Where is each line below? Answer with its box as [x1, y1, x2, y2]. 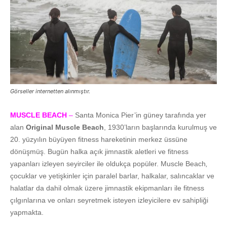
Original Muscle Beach [26, 123, 104, 131]
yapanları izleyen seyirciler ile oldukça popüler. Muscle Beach [10, 159, 206, 168]
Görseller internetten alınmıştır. [10, 87, 90, 95]
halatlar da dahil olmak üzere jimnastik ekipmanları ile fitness [10, 183, 204, 192]
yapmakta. [10, 208, 44, 216]
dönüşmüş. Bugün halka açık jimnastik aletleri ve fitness [10, 147, 188, 156]
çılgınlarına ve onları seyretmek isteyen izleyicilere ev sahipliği [10, 196, 208, 204]
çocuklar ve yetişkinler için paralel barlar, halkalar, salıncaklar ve [10, 171, 214, 180]
